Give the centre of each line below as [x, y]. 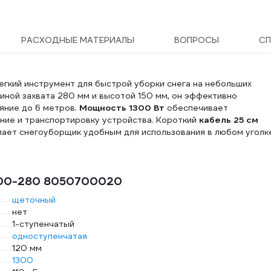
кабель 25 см [229, 120]
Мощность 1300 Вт [122, 108]
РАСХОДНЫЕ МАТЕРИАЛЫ [77, 40]
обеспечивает [196, 108]
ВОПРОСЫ [196, 40]
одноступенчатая [50, 236]
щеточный [34, 200]
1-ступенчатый [43, 224]
